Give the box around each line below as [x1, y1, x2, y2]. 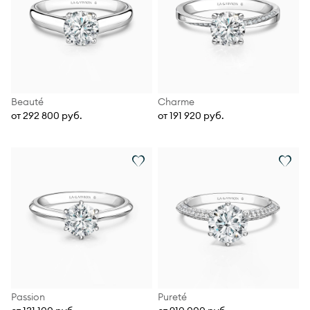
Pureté [158, 291, 187, 303]
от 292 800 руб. [11, 109, 82, 122]
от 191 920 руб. [158, 109, 224, 122]
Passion [11, 291, 45, 303]
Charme [158, 95, 194, 108]
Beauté [11, 95, 44, 108]
